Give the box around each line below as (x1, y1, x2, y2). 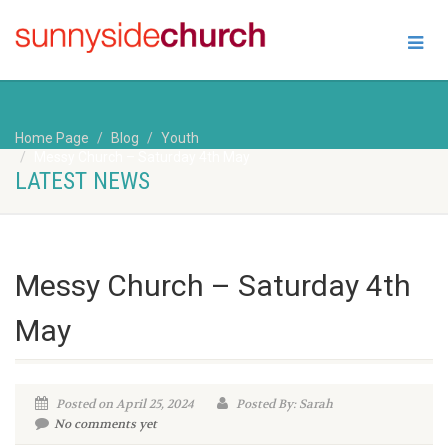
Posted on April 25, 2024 (53, 396, 194, 413)
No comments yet (54, 416, 157, 433)
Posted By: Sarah (233, 396, 333, 413)
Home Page (15, 129, 89, 146)
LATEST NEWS (15, 167, 150, 196)
